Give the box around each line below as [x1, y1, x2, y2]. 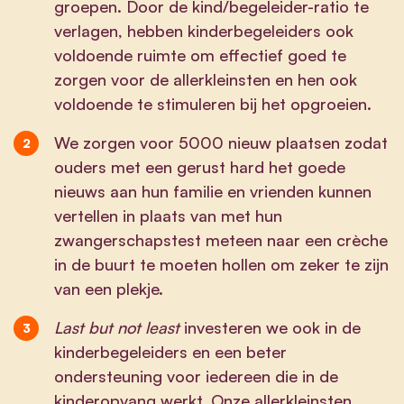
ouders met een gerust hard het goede [53, 156, 345, 177]
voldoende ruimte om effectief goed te [53, 44, 346, 65]
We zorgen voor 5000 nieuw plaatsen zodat [53, 132, 388, 152]
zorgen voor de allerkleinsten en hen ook [53, 69, 357, 89]
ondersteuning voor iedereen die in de [53, 365, 338, 386]
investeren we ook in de [179, 317, 361, 337]
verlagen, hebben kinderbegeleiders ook [53, 20, 353, 41]
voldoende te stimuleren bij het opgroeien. [53, 93, 372, 114]
